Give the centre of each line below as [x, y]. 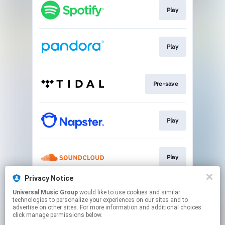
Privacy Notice [49, 178]
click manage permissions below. [58, 215]
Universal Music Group [45, 192]
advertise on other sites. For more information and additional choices [107, 207]
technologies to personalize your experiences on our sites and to [100, 200]
